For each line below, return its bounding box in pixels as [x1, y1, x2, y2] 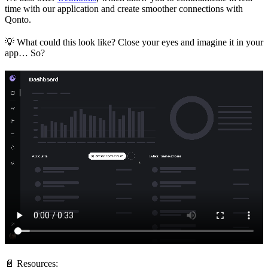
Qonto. [5, 14, 31, 25]
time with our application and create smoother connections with [5, 4, 243, 14]
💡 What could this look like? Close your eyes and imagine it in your [5, 37, 263, 48]
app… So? [5, 48, 45, 59]
